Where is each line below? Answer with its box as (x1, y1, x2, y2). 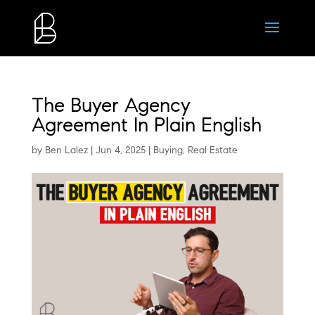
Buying (153, 144, 183, 156)
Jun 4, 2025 (95, 144, 146, 156)
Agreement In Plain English (31, 112, 262, 137)
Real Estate (187, 144, 238, 156)
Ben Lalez (44, 144, 88, 156)
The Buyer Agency (31, 93, 191, 117)
